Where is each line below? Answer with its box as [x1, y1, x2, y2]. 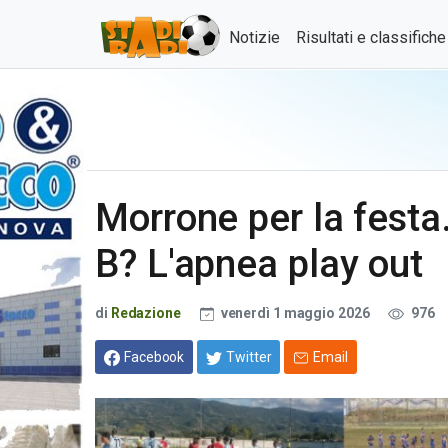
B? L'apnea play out [95, 241, 424, 286]
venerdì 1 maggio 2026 [217, 305, 373, 321]
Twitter [226, 348, 272, 365]
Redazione [110, 305, 181, 321]
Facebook [124, 348, 185, 365]
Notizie [229, 28, 280, 47]
